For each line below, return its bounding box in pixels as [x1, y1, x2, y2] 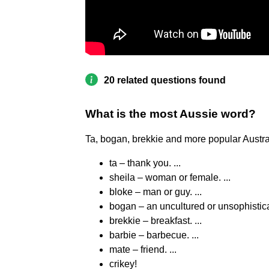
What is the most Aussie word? [85, 107, 256, 121]
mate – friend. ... [109, 244, 177, 255]
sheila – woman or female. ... [109, 172, 231, 183]
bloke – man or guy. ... [109, 187, 202, 198]
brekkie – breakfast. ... [109, 216, 202, 226]
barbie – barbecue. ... [109, 230, 199, 241]
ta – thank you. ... [109, 158, 181, 169]
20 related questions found [104, 75, 226, 86]
